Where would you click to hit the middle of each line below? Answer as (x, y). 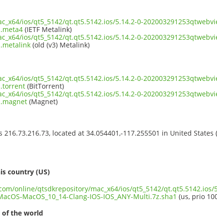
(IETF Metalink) (47, 29)
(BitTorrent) (45, 86)
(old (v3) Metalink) (60, 45)
